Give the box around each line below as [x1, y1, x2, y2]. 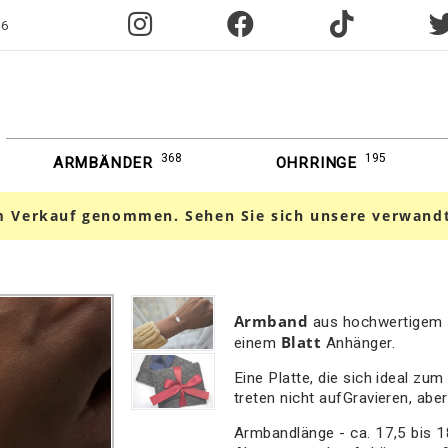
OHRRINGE [275, 154, 357, 173]
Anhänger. [325, 334, 396, 353]
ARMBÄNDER [52, 154, 154, 173]
